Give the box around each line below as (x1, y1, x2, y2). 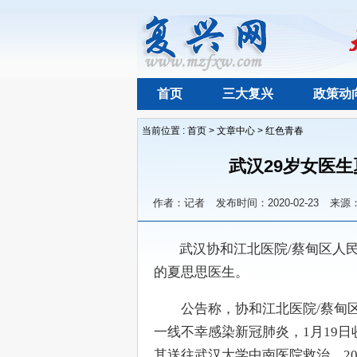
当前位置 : (142, 125, 187, 136)
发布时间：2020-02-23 (216, 197, 319, 209)
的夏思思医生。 (154, 265, 249, 280)
